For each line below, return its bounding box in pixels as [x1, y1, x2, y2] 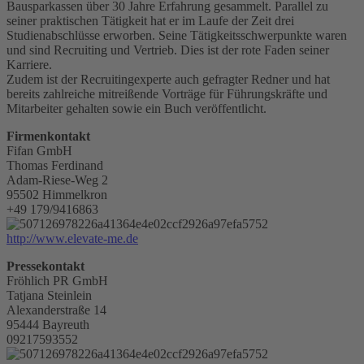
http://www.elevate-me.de [6, 231, 138, 245]
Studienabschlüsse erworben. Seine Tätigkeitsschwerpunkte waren [6, 28, 347, 42]
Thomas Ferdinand [6, 158, 103, 172]
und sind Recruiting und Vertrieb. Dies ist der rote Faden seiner [6, 42, 329, 57]
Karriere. [6, 57, 52, 71]
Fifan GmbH [6, 143, 72, 158]
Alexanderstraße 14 [6, 302, 106, 317]
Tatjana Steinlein [6, 288, 92, 302]
